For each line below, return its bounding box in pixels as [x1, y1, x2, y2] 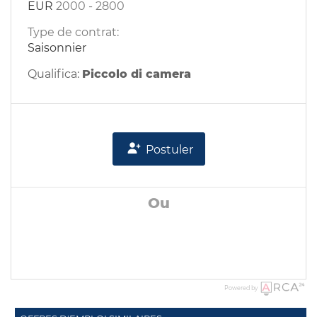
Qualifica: [28, 67, 82, 81]
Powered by [224, 284, 258, 292]
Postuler [142, 143, 193, 156]
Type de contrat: [28, 25, 119, 39]
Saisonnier [28, 41, 86, 54]
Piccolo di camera [82, 67, 191, 81]
